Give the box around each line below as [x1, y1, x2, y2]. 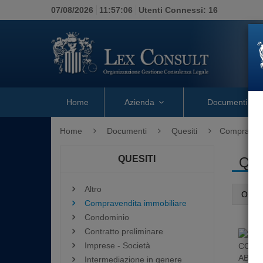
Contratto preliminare [85, 227, 163, 236]
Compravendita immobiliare [85, 198, 187, 208]
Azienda [124, 97, 154, 107]
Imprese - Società [85, 241, 150, 250]
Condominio [85, 213, 129, 222]
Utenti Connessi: [139, 5, 208, 15]
